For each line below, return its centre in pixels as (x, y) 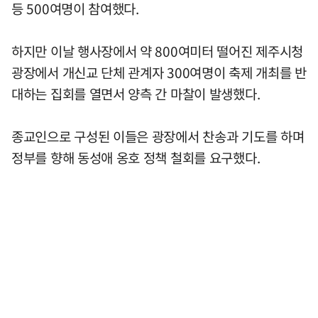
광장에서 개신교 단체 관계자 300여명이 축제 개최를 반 (159, 72)
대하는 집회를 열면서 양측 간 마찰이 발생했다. (136, 93)
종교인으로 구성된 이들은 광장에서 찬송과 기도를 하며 (158, 136)
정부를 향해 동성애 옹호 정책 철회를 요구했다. (136, 157)
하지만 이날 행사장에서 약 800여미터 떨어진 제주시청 (158, 51)
